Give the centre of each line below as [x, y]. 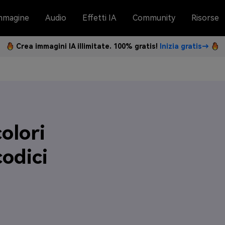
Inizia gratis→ [184, 46]
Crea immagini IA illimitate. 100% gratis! [88, 46]
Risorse [205, 18]
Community [154, 18]
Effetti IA [99, 18]
